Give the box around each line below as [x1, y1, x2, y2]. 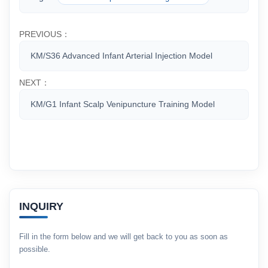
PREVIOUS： [19, 29, 70, 39]
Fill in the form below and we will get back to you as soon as [19, 232, 228, 241]
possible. [19, 245, 50, 254]
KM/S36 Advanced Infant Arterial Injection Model [31, 51, 212, 60]
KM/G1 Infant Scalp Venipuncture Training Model [31, 99, 215, 109]
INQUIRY [19, 200, 63, 212]
